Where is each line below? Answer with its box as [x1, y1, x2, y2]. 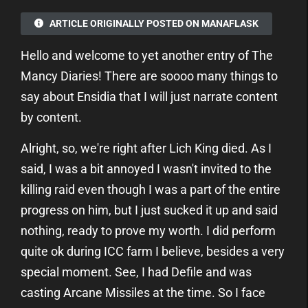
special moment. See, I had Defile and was [21, 264, 252, 279]
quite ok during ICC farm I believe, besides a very [21, 243, 285, 258]
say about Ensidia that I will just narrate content [21, 89, 278, 104]
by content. [21, 109, 82, 124]
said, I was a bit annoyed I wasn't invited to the [21, 161, 272, 176]
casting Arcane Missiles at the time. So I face [21, 285, 265, 300]
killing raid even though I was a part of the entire [21, 181, 280, 197]
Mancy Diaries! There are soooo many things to [21, 68, 278, 83]
